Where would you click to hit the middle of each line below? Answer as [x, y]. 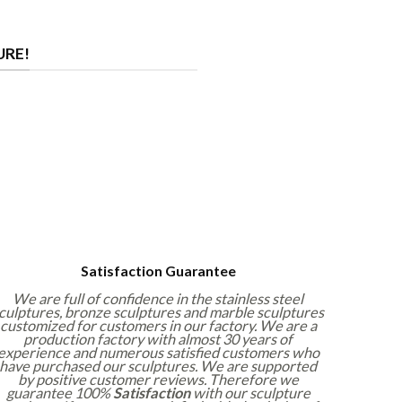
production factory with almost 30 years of [158, 338]
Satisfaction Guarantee [158, 270]
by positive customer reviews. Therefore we [158, 379]
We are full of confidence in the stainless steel [158, 298]
